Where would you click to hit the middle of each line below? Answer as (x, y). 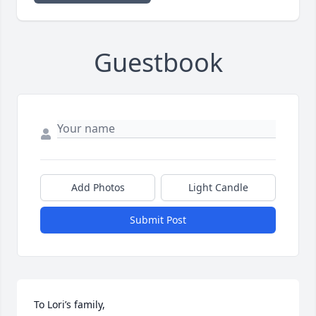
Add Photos (98, 188)
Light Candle (218, 188)
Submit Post (158, 220)
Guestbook (158, 63)
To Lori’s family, (69, 305)
